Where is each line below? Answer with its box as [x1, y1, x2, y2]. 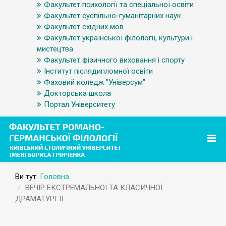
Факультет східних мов [44, 22, 124, 31]
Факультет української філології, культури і [44, 33, 193, 42]
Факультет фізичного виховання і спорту [44, 55, 185, 65]
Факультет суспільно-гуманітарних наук [44, 11, 181, 20]
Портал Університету [44, 100, 115, 109]
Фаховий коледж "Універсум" [44, 78, 145, 87]
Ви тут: [15, 172, 40, 181]
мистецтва [37, 44, 73, 53]
